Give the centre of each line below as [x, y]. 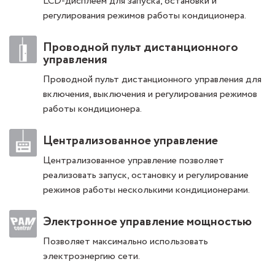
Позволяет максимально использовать [126, 242]
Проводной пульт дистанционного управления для [152, 80]
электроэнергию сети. [91, 257]
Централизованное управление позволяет [134, 161]
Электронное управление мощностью [147, 222]
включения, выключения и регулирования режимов [150, 95]
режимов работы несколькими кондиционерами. [146, 190]
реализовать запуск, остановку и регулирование [146, 176]
